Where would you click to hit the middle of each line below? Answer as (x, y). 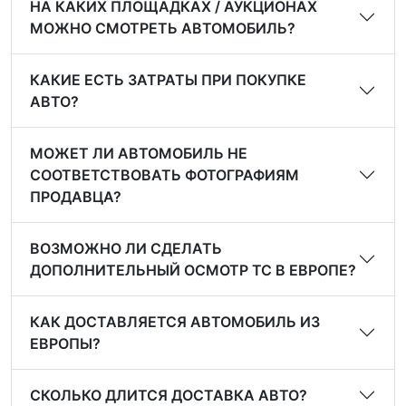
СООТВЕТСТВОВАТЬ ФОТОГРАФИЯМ (164, 175)
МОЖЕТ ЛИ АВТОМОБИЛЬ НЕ (139, 153)
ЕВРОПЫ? (65, 343)
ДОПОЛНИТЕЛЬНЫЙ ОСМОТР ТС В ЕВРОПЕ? (193, 270)
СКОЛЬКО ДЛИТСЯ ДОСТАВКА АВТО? (169, 395)
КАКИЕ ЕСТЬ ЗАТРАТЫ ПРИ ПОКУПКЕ (168, 80)
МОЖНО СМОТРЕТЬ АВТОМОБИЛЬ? (163, 28)
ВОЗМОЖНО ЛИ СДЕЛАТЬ (126, 248)
